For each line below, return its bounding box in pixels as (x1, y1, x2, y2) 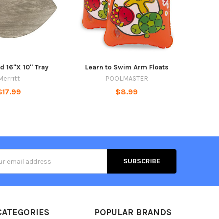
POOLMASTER (105, 74, 149, 83)
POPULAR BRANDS (94, 207, 172, 218)
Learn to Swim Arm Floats (85, 63, 169, 71)
